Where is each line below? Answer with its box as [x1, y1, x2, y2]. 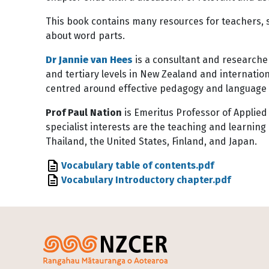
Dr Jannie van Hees [46, 54, 133, 65]
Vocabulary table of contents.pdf [61, 160, 214, 171]
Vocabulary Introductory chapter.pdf [61, 174, 231, 186]
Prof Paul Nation [46, 107, 122, 118]
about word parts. [46, 30, 125, 41]
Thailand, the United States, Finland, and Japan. [46, 136, 257, 147]
